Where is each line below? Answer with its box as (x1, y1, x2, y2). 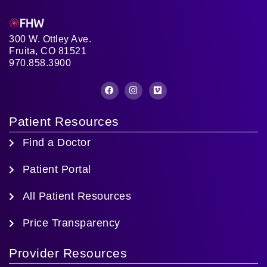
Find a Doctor (22, 136, 91, 148)
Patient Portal (22, 163, 91, 175)
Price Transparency (22, 217, 120, 229)
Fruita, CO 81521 (9, 46, 86, 56)
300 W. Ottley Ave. (9, 34, 91, 44)
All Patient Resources (22, 190, 131, 202)
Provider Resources (9, 246, 127, 260)
